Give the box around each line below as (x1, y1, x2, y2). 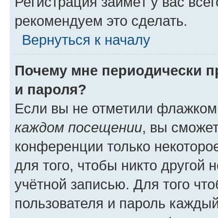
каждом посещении (15, 119, 142, 135)
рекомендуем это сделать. (15, 13, 187, 29)
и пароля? (15, 81, 87, 97)
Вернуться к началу (22, 32, 150, 48)
